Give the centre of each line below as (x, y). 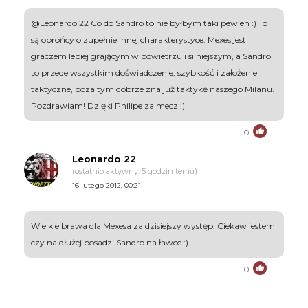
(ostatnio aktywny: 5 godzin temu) (135, 171)
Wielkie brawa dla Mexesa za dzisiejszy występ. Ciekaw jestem (153, 225)
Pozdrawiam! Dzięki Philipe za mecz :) (108, 105)
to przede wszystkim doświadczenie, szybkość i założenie (144, 72)
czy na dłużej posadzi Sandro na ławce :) (110, 242)
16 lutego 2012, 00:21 (107, 185)
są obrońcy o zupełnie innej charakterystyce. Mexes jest (139, 39)
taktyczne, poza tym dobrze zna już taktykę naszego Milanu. (153, 89)
